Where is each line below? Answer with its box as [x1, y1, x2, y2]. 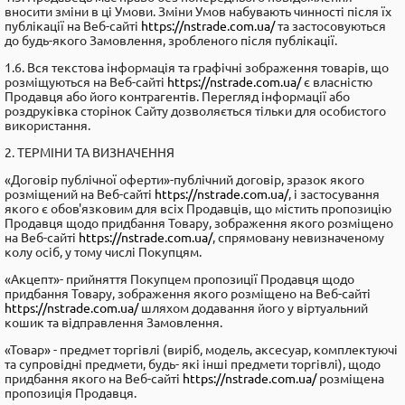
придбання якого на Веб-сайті [5, 372, 183, 386]
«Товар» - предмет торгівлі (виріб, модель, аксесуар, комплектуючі [5, 343, 398, 357]
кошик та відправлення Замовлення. [5, 316, 222, 330]
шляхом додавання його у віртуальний [138, 301, 368, 316]
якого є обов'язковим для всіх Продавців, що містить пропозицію [5, 202, 391, 216]
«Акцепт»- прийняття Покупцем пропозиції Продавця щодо [5, 272, 354, 287]
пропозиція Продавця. [5, 386, 137, 400]
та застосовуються [275, 19, 386, 33]
